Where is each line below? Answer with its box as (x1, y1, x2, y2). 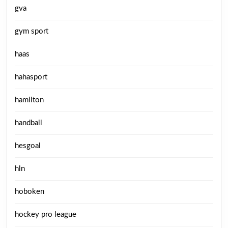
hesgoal (15, 142, 41, 150)
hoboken (15, 188, 44, 195)
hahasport (15, 73, 47, 81)
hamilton (15, 96, 44, 104)
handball (15, 119, 42, 127)
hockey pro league (15, 211, 76, 218)
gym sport (15, 27, 48, 35)
